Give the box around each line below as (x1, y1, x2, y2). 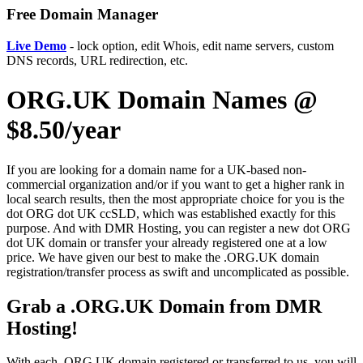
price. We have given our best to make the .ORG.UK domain (6, 250, 319, 264)
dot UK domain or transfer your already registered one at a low (6, 235, 327, 250)
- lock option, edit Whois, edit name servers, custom (66, 38, 334, 53)
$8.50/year (6, 115, 121, 145)
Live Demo (6, 38, 66, 53)
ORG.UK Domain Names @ (6, 85, 318, 115)
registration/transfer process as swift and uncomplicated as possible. (6, 264, 349, 279)
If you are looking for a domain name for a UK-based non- (6, 162, 306, 177)
